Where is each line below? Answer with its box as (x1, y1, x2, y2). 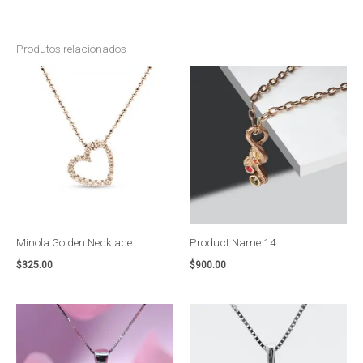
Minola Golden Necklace (16, 236, 132, 250)
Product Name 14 (190, 236, 276, 250)
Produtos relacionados (16, 41, 126, 55)
